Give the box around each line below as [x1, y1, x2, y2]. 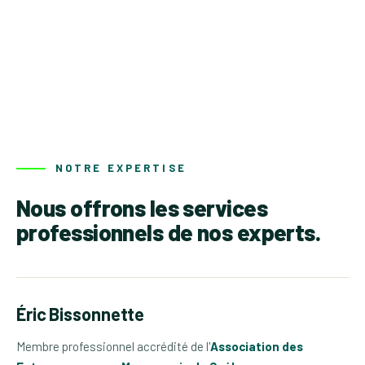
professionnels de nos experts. [16, 218, 321, 247]
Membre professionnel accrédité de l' [16, 339, 210, 354]
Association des [210, 339, 303, 354]
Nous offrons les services [16, 194, 268, 222]
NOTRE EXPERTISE [55, 161, 187, 175]
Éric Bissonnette [16, 303, 145, 325]
